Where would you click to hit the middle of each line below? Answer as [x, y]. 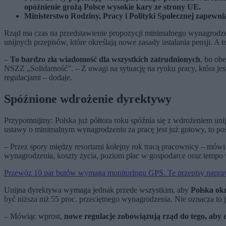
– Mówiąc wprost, [34, 216]
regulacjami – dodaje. [38, 78]
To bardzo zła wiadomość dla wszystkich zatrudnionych [105, 60]
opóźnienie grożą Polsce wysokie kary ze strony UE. [112, 7]
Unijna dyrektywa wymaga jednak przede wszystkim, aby [97, 190]
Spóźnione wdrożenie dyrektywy [88, 99]
